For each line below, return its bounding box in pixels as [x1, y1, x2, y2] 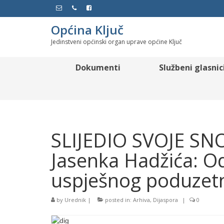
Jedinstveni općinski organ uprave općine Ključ [51, 37, 182, 46]
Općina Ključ [51, 21, 123, 38]
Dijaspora [153, 196, 178, 203]
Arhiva [133, 196, 150, 203]
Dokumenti [75, 62, 121, 73]
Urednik [64, 196, 86, 203]
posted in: [103, 196, 133, 203]
